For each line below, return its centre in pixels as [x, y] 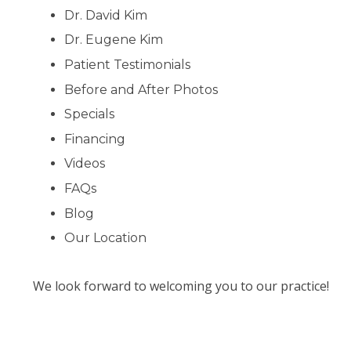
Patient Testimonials [127, 64]
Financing [95, 139]
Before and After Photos [141, 89]
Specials [89, 114]
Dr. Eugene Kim [114, 40]
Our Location [105, 238]
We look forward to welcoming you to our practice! [181, 286]
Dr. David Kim [106, 15]
